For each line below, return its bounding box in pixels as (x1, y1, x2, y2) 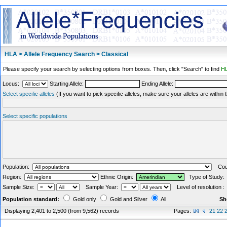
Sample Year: (80, 184, 121, 190)
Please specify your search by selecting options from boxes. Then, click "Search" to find (3, 66, 221, 72)
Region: (3, 174, 24, 180)
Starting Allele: (50, 81, 85, 87)
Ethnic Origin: (99, 174, 136, 180)
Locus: (3, 81, 22, 87)
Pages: (174, 208, 191, 214)
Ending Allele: (140, 81, 175, 87)
